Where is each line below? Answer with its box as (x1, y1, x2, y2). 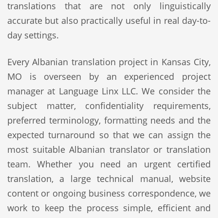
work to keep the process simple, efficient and (7, 202, 211, 214)
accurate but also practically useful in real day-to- (7, 15, 211, 26)
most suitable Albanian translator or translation (7, 144, 211, 155)
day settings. (7, 29, 59, 41)
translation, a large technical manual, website (7, 173, 211, 184)
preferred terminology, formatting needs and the (7, 114, 211, 126)
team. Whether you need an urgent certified (7, 158, 211, 170)
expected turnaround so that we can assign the (7, 129, 211, 141)
